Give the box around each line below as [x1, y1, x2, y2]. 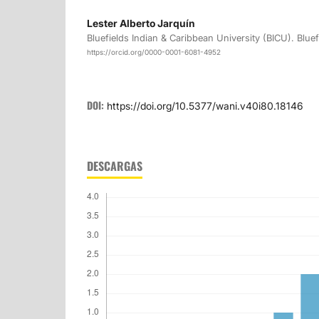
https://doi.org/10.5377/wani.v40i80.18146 [107, 100, 303, 113]
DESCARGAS [87, 157, 142, 175]
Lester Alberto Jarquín [87, 16, 195, 29]
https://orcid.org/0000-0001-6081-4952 [87, 48, 221, 57]
